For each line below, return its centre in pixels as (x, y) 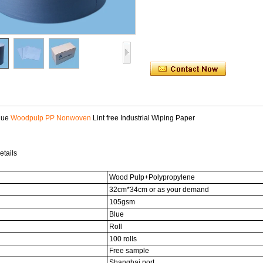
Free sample (129, 251)
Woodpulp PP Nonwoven (52, 118)
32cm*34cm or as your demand (159, 190)
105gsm (122, 202)
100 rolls (123, 239)
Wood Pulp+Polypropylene (152, 177)
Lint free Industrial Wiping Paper (144, 118)
